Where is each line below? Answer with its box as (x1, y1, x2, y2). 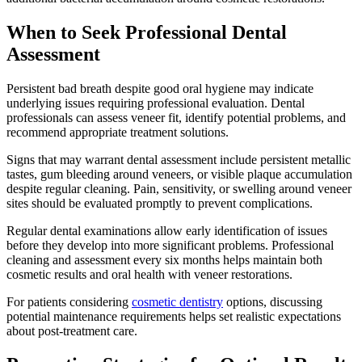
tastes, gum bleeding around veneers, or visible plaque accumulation (6, 166, 352, 181)
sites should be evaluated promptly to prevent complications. (6, 196, 313, 210)
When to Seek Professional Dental (6, 21, 287, 43)
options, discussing (223, 294, 322, 309)
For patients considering (6, 294, 132, 309)
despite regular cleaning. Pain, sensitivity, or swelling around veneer (6, 181, 351, 196)
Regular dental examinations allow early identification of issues (6, 223, 327, 238)
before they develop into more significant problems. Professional (6, 238, 334, 252)
